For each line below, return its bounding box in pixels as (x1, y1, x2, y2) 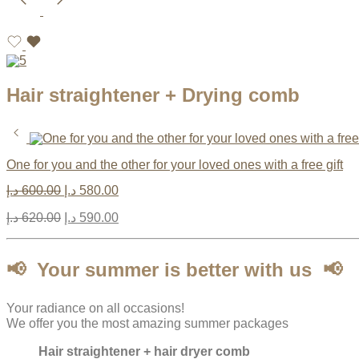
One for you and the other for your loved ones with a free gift (6, 157, 343, 171)
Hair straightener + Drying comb (6, 83, 300, 106)
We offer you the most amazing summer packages (6, 316, 288, 330)
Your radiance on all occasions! (6, 301, 184, 315)
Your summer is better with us (37, 258, 312, 280)
